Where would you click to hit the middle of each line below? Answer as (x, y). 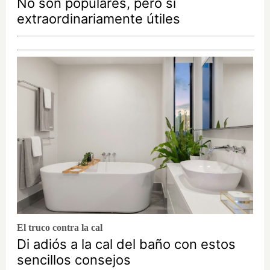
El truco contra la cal (60, 227)
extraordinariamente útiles (99, 18)
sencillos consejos (74, 259)
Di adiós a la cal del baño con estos (126, 244)
